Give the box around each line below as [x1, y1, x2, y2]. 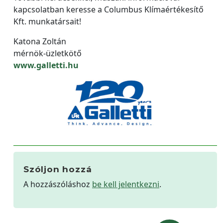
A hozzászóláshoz [23, 178, 92, 190]
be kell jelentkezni [92, 178, 159, 190]
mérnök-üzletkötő [13, 47, 82, 59]
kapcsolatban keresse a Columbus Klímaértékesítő [13, 3, 204, 15]
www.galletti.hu [13, 59, 79, 71]
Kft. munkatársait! [13, 15, 81, 27]
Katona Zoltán [13, 35, 66, 47]
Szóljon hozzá [23, 164, 92, 174]
